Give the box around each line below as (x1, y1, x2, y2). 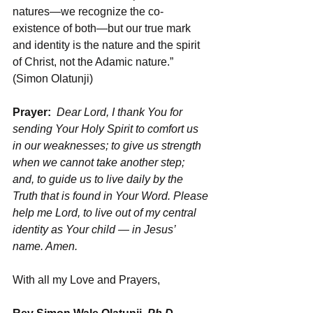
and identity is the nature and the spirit (13, 38, 203, 51)
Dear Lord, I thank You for (57, 105, 185, 118)
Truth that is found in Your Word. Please (13, 189, 211, 202)
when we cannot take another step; (13, 156, 187, 168)
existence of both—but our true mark (13, 22, 194, 34)
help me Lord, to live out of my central (13, 206, 199, 219)
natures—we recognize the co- (13, 5, 163, 17)
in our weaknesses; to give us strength (13, 139, 204, 152)
